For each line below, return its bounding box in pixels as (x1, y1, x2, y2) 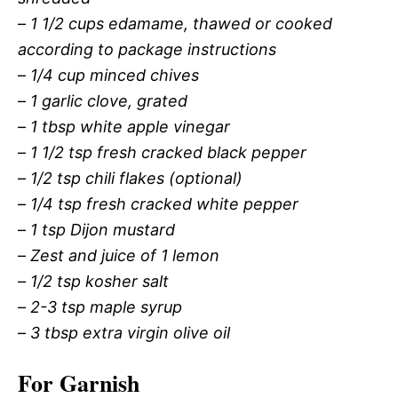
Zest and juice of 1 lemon (30, 246, 219, 265)
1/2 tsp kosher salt (30, 272, 169, 291)
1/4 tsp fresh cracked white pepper (30, 195, 298, 213)
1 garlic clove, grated (30, 92, 187, 110)
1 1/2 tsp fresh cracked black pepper (30, 143, 306, 162)
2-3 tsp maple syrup (30, 298, 182, 316)
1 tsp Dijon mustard (30, 220, 175, 239)
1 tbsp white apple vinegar (30, 117, 230, 136)
